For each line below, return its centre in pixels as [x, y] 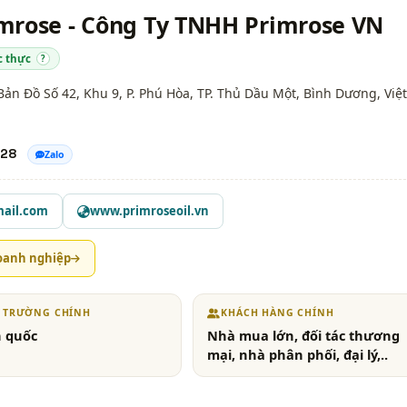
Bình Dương [340, 93]
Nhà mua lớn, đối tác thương [304, 336]
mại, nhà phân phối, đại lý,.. [298, 355]
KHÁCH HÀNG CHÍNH [278, 313]
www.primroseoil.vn [149, 211]
